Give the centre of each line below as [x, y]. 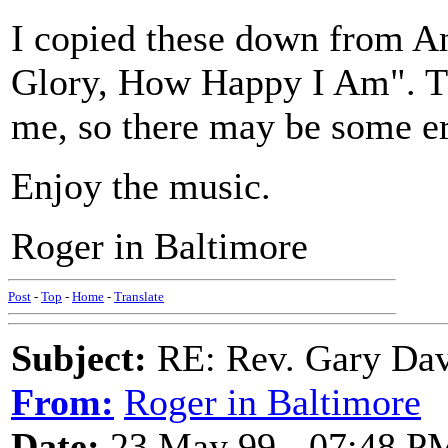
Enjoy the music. [141, 186]
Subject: [79, 358]
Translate [139, 296]
